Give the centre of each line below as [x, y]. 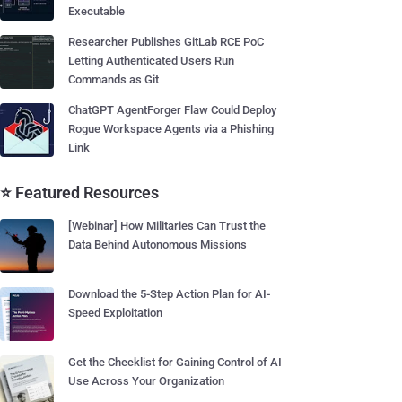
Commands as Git [114, 79]
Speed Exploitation [115, 313]
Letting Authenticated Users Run [151, 61]
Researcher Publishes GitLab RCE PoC [166, 42]
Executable [96, 11]
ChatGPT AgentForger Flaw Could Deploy [172, 110]
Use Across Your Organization [146, 381]
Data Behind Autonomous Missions [157, 245]
